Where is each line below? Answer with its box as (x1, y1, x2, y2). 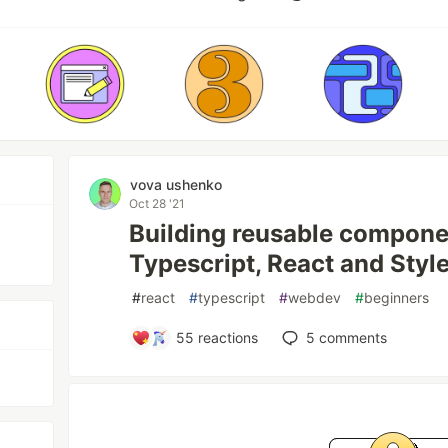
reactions (194, 329, 259, 346)
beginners (364, 289, 430, 306)
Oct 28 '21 (129, 196, 186, 211)
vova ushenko (130, 176, 223, 193)
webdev (288, 289, 342, 306)
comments (315, 329, 388, 346)
